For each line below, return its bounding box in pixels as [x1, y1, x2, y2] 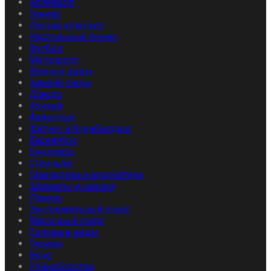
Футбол [29, 42, 62, 54]
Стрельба [29, 157, 71, 169]
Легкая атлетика [29, 19, 103, 31]
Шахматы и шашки [29, 180, 115, 192]
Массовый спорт [29, 215, 104, 227]
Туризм [29, 238, 62, 250]
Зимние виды [29, 77, 91, 89]
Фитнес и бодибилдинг [29, 123, 132, 135]
